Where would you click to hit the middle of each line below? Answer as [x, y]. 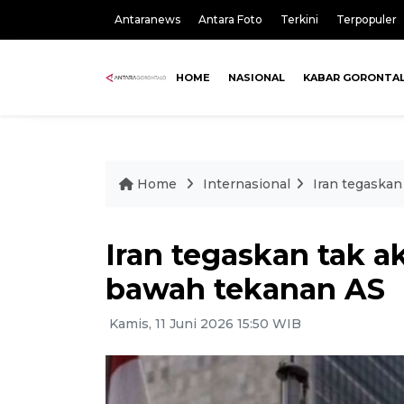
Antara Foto [230, 19]
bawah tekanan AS [245, 289]
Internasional [247, 184]
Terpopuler [367, 19]
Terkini [299, 19]
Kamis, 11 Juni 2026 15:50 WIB [203, 324]
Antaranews [147, 19]
